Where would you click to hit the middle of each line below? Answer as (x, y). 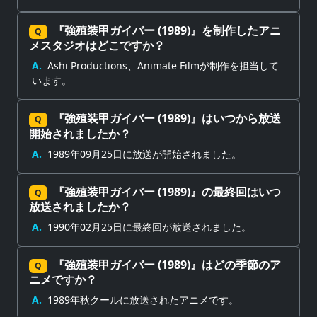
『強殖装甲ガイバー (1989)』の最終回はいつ (167, 191)
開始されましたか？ (80, 133)
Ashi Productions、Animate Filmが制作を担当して (163, 66)
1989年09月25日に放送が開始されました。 (144, 154)
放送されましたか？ (80, 206)
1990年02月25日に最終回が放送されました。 (149, 226)
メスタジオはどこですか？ (97, 46)
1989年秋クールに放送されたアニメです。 (143, 300)
